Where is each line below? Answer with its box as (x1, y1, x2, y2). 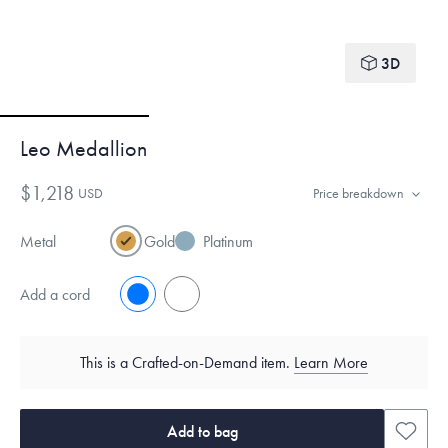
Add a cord (20, 284, 90, 304)
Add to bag (166, 421, 238, 441)
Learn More (294, 353, 368, 372)
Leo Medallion (20, 136, 147, 162)
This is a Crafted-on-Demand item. (80, 353, 294, 372)
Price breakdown (313, 184, 404, 202)
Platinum (203, 232, 253, 251)
